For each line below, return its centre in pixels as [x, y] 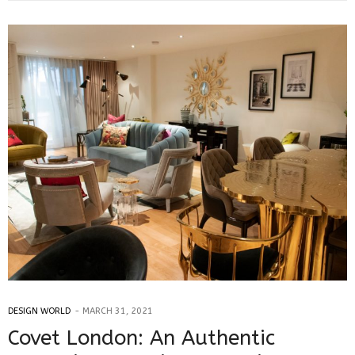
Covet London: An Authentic [141, 338]
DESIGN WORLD [39, 311]
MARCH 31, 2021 [118, 311]
